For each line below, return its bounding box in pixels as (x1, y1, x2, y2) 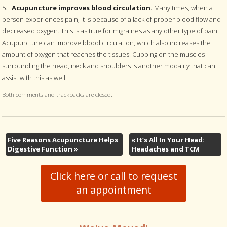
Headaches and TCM (131, 144, 200, 154)
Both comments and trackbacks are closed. (2, 90, 113, 98)
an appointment (75, 183, 152, 197)
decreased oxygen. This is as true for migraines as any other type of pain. (2, 26, 219, 35)
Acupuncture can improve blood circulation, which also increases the (2, 38, 211, 47)
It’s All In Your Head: (135, 135, 205, 144)
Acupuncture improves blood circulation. (12, 3, 153, 12)
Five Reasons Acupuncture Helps (7, 135, 118, 144)
